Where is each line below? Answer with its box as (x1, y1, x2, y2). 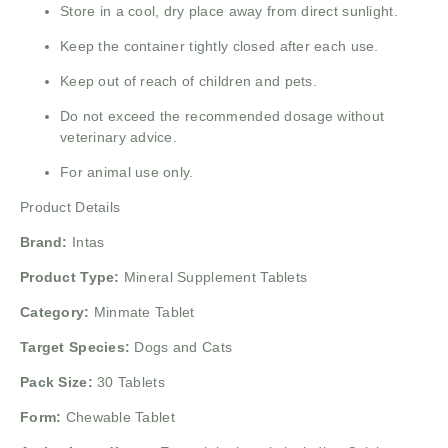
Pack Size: (20, 373, 93, 390)
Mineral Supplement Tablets (119, 268, 308, 285)
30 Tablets (92, 373, 165, 390)
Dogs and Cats (130, 338, 233, 355)
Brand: (20, 233, 68, 250)
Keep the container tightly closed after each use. (60, 37, 379, 54)
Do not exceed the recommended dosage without (60, 107, 385, 124)
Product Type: (20, 268, 120, 285)
